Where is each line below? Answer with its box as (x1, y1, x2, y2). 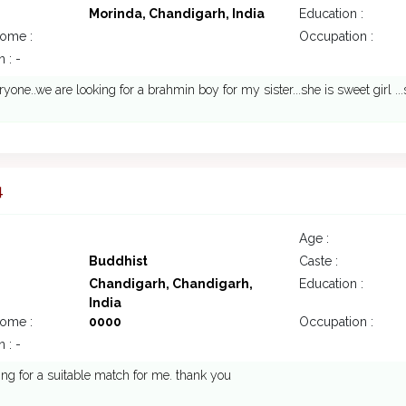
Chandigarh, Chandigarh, (88, 276, 253, 292)
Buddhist (88, 254, 148, 269)
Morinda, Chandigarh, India (88, 6, 265, 22)
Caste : (299, 254, 338, 269)
